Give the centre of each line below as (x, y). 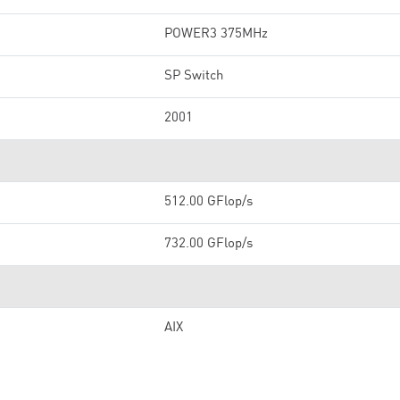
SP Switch (194, 76)
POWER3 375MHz (216, 34)
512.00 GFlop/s (208, 202)
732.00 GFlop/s (208, 244)
